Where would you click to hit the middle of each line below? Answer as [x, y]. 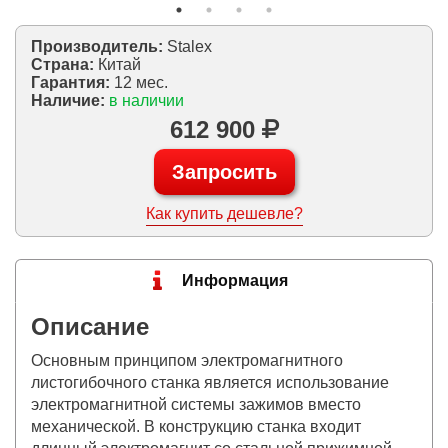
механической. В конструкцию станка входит [196, 426]
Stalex [187, 46]
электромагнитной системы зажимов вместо [196, 404]
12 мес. [141, 82]
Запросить [224, 171]
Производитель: [97, 46]
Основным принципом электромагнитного [187, 360]
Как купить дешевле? [224, 213]
